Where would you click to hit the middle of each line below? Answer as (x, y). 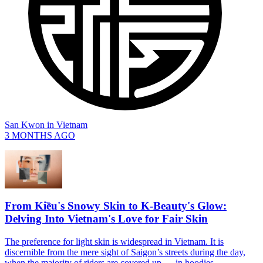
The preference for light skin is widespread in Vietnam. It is (114, 241)
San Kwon (25, 124)
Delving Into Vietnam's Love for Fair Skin (106, 218)
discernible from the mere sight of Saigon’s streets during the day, (125, 252)
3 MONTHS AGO (40, 135)
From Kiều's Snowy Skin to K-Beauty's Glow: (116, 205)
